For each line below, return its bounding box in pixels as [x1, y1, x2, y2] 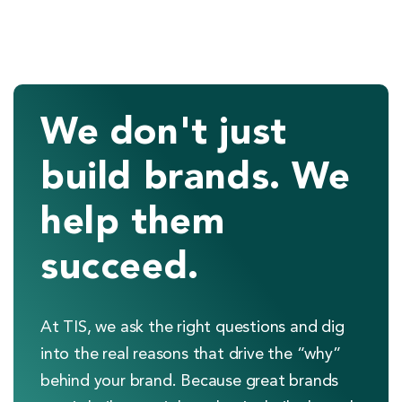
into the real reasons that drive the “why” [40, 345, 341, 363]
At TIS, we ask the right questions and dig [40, 319, 345, 336]
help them [40, 204, 225, 242]
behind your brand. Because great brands [40, 372, 339, 389]
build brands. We [40, 159, 351, 197]
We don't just [40, 114, 287, 153]
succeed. [40, 249, 199, 287]
